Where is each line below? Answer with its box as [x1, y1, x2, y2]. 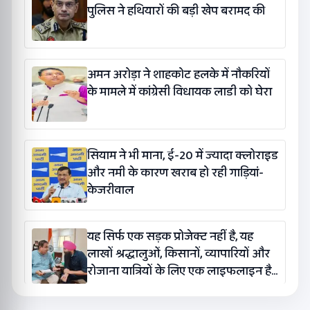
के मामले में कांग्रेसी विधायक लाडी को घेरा [87, 82, 272, 102]
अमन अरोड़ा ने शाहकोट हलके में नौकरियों [87, 64, 270, 84]
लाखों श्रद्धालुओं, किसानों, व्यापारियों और [87, 244, 270, 264]
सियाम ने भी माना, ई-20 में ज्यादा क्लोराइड [87, 145, 278, 165]
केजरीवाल [87, 180, 134, 200]
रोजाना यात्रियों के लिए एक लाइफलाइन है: [87, 261, 274, 281]
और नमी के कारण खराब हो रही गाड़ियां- [87, 163, 264, 183]
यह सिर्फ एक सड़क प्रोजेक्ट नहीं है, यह [87, 226, 253, 246]
